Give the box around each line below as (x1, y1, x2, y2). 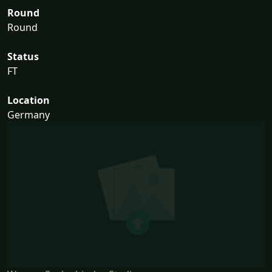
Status (7, 50, 39, 64)
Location (7, 93, 50, 107)
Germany (7, 108, 50, 122)
